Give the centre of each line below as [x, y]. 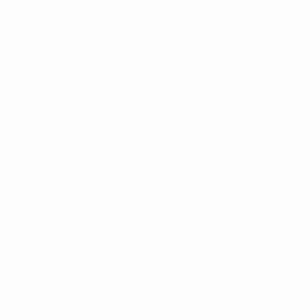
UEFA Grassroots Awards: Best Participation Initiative [133, 105]
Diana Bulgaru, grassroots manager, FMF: [135, 230]
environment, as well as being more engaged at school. [153, 190]
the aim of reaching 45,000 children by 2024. [128, 146]
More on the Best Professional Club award [121, 43]
